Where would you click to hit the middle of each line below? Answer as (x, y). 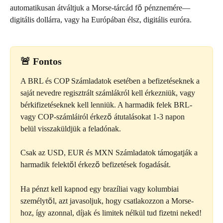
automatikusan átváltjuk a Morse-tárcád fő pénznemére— (100, 8)
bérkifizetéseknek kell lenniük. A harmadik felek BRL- (107, 105)
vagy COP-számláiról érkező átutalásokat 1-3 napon (104, 116)
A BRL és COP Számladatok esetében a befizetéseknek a (111, 81)
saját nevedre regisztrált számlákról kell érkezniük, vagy (109, 93)
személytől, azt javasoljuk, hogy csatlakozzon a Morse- (107, 201)
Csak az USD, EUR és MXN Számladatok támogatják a (110, 153)
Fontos (47, 61)
